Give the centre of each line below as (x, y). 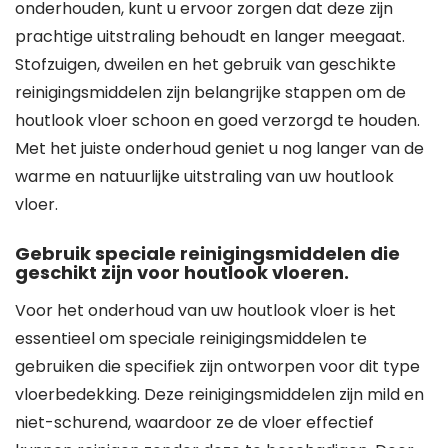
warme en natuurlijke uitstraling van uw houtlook (204, 176)
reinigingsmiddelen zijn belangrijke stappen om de (210, 92)
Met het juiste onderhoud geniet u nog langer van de (219, 148)
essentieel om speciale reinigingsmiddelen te (191, 338)
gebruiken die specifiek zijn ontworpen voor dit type (217, 366)
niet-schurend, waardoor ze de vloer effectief (194, 422)
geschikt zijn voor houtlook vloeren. (182, 272)
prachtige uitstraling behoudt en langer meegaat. (210, 36)
